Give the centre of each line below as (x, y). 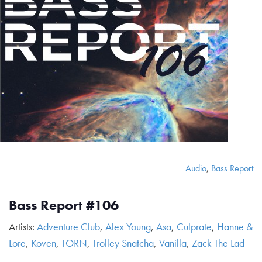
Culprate (194, 227)
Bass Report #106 (64, 205)
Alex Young (128, 227)
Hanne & (235, 227)
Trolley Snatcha (123, 243)
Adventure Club (68, 227)
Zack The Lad (218, 243)
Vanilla (173, 243)
